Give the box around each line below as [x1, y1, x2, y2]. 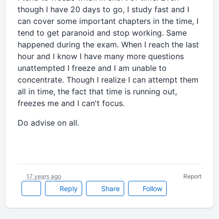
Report [183, 173, 201, 180]
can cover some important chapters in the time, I [18, 16, 198, 26]
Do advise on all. [18, 118, 79, 128]
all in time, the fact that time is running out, [18, 87, 177, 96]
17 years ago [26, 173, 61, 180]
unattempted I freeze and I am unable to [18, 63, 167, 73]
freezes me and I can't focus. [18, 98, 127, 108]
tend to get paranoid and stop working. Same [18, 28, 187, 38]
